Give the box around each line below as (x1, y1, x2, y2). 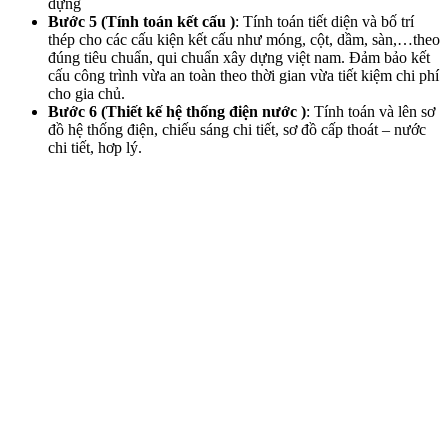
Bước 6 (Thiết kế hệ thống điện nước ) (48, 103, 306, 121)
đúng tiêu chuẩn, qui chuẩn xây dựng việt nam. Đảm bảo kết (48, 49, 430, 67)
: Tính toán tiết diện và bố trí (235, 13, 414, 31)
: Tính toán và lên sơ (306, 103, 435, 121)
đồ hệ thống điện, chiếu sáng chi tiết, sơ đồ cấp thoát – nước (48, 121, 426, 139)
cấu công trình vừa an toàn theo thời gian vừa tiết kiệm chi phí (48, 67, 439, 85)
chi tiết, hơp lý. (48, 139, 142, 157)
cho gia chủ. (48, 85, 125, 103)
